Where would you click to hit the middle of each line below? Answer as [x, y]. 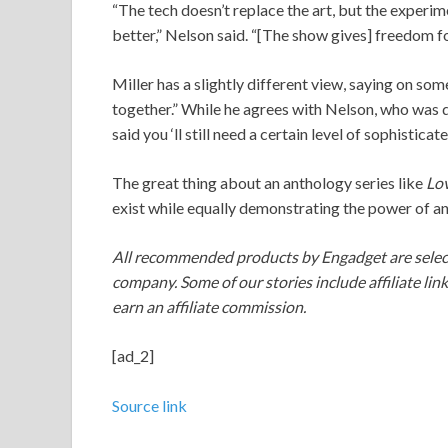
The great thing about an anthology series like [269, 182]
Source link [149, 405]
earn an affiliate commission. [209, 306]
